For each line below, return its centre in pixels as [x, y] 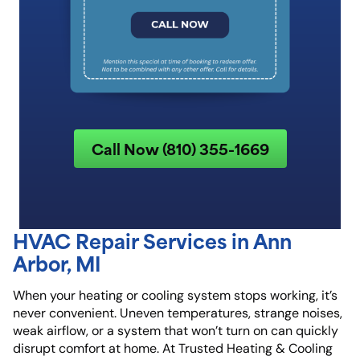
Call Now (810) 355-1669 [180, 148]
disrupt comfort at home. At [96, 348]
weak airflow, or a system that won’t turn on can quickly [176, 331]
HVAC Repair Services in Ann [152, 240]
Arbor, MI [57, 262]
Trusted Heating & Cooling [256, 348]
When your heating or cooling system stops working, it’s [175, 295]
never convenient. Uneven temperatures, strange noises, [178, 313]
